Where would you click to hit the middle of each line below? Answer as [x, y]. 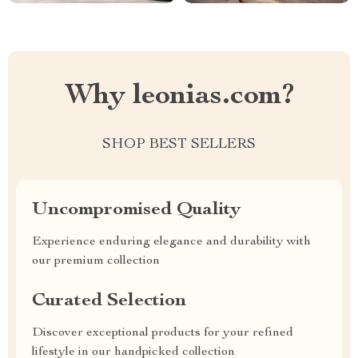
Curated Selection [109, 301]
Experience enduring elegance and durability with [171, 242]
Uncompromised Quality [136, 210]
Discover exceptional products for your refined [163, 333]
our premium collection [96, 261]
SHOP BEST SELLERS [179, 145]
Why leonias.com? [179, 97]
